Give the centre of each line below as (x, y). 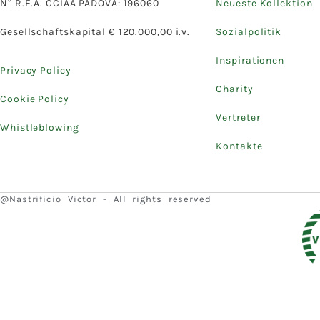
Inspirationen (250, 60)
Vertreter (238, 117)
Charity (235, 89)
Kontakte (239, 146)
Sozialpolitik (249, 31)
